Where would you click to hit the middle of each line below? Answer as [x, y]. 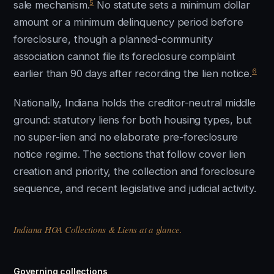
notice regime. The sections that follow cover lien [129, 154]
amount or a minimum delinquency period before [128, 22]
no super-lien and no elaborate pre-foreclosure [126, 137]
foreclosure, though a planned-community [113, 39]
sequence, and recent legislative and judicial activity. [135, 188]
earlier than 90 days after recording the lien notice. [133, 73]
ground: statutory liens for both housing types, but [133, 120]
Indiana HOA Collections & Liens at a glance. [98, 229]
